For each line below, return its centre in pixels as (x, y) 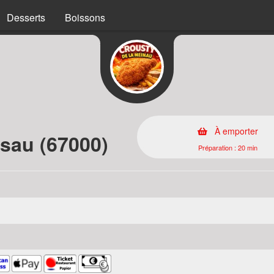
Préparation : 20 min (228, 147)
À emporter (235, 131)
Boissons (85, 17)
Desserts (26, 17)
